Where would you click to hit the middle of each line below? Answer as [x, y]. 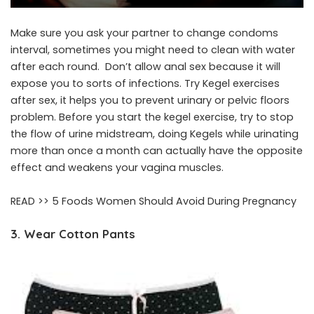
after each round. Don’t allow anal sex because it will [145, 66]
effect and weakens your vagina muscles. [117, 167]
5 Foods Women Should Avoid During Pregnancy [174, 201]
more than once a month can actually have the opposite [157, 150]
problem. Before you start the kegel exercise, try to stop [152, 117]
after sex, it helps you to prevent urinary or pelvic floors [150, 100]
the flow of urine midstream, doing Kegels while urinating [155, 134]
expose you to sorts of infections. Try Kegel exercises [145, 83]
